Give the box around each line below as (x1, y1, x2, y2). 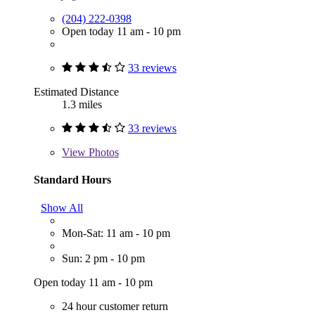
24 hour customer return (62, 300, 168, 312)
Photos (86, 146, 119, 159)
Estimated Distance (34, 86, 119, 98)
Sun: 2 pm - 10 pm (62, 252, 145, 264)
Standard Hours (34, 174, 111, 186)
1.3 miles (62, 98, 102, 111)
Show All (41, 201, 83, 214)
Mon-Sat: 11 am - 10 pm (62, 226, 170, 239)
